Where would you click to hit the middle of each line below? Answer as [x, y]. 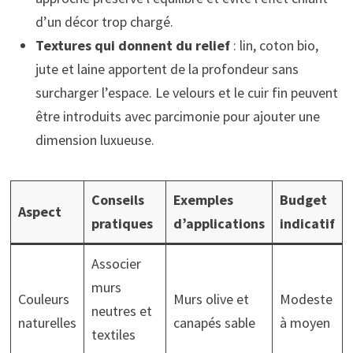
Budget [303, 200]
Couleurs [43, 299]
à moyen [305, 323]
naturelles [47, 323]
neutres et [121, 311]
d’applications [219, 224]
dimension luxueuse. [95, 140]
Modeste [306, 299]
